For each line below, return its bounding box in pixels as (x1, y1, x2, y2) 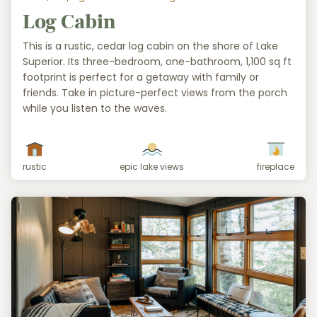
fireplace (257, 160, 294, 173)
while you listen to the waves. (23, 100, 167, 115)
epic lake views (120, 160, 184, 173)
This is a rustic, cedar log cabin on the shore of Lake (23, 38, 278, 53)
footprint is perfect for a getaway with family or (23, 69, 259, 84)
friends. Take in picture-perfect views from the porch (23, 85, 287, 100)
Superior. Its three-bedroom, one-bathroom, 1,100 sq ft (23, 54, 292, 69)
